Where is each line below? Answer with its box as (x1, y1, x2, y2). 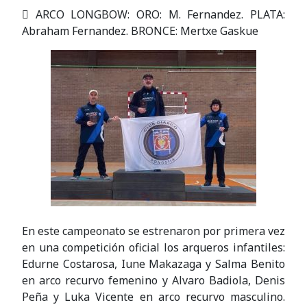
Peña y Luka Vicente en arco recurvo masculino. (22, 289, 285, 305)
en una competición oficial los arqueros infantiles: (22, 240, 285, 256)
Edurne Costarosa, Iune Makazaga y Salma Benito (22, 256, 285, 272)
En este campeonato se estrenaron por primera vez (22, 223, 285, 239)
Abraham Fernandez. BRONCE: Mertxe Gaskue (22, 23, 258, 39)
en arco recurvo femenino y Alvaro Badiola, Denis (22, 273, 285, 288)
